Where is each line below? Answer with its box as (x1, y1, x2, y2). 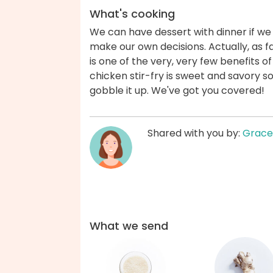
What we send (90, 218, 168, 234)
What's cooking (90, 6, 175, 22)
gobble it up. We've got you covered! (90, 83, 264, 98)
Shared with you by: (147, 126, 243, 141)
